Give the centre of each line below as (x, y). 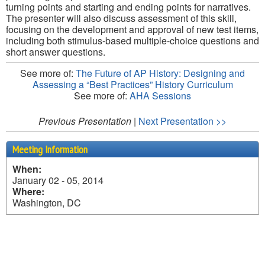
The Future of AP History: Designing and (160, 73)
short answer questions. (56, 52)
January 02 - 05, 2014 (58, 180)
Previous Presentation (85, 121)
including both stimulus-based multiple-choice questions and (132, 41)
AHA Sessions (160, 96)
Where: (28, 192)
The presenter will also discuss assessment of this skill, (121, 18)
